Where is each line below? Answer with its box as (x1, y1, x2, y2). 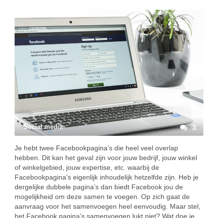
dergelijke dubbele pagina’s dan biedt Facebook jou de (15, 183, 183, 191)
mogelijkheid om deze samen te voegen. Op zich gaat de (15, 193, 190, 200)
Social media (23, 123, 63, 130)
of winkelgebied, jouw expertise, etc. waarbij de (15, 163, 159, 171)
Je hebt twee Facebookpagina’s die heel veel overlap (15, 144, 178, 152)
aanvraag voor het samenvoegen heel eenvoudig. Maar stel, (15, 202, 200, 210)
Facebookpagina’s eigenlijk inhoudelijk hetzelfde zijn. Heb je (15, 173, 199, 181)
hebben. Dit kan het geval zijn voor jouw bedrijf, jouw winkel (15, 154, 197, 162)
